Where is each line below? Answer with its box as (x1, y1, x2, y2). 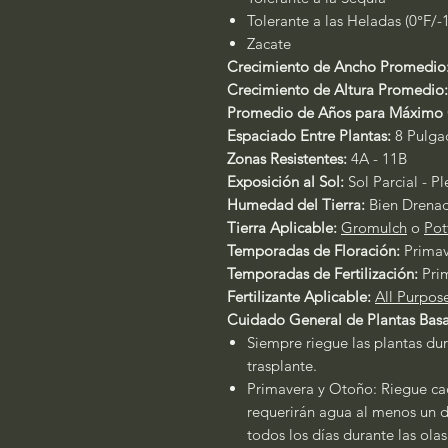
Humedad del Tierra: (227, 195, 365, 214)
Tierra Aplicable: (227, 218, 337, 237)
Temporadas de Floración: (227, 241, 404, 260)
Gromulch (341, 218, 407, 237)
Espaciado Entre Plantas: (227, 126, 391, 145)
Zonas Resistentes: (227, 149, 347, 168)
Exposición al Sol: (227, 172, 344, 191)
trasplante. (247, 356, 325, 375)
